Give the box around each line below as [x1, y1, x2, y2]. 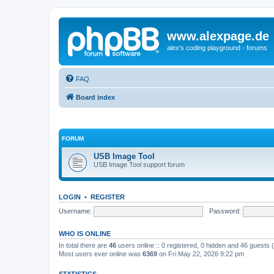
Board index [76, 93, 115, 101]
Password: [209, 207, 241, 215]
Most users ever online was [59, 250, 143, 257]
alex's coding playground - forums [167, 44, 267, 51]
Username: [59, 207, 92, 215]
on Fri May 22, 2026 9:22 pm [157, 250, 244, 257]
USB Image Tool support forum [94, 161, 185, 168]
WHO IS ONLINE [59, 230, 111, 237]
